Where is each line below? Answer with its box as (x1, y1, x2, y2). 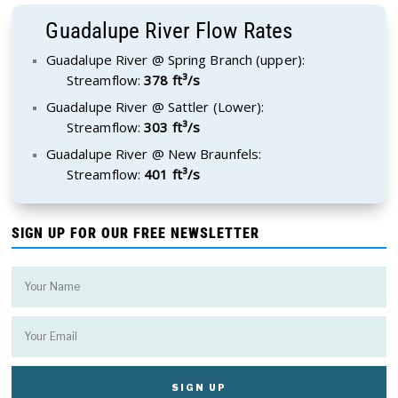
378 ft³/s (144, 71, 201, 90)
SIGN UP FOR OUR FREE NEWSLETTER (12, 225, 260, 243)
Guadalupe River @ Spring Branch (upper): (45, 51, 305, 69)
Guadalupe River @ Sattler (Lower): (45, 98, 265, 116)
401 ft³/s (144, 165, 201, 184)
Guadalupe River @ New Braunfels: (45, 145, 262, 163)
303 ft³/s (144, 118, 201, 137)
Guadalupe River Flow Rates (45, 18, 293, 44)
